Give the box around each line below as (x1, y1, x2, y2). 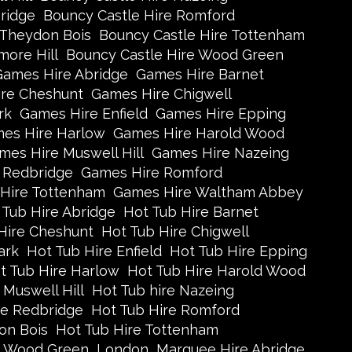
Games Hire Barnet (135, 66, 264, 82)
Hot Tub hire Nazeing (92, 282, 234, 299)
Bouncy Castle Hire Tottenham (98, 27, 305, 43)
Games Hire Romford (80, 164, 222, 181)
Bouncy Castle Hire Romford (42, 7, 235, 24)
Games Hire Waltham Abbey (112, 184, 303, 200)
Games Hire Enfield (19, 105, 148, 122)
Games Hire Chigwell (90, 86, 232, 102)
